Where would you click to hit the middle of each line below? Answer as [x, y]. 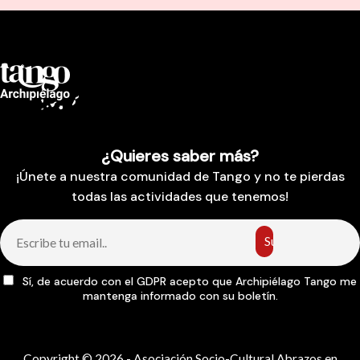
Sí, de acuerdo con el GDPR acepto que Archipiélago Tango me [188, 282]
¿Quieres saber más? [180, 156]
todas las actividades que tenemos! [180, 197]
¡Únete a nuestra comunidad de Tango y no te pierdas [180, 177]
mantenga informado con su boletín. [180, 296]
